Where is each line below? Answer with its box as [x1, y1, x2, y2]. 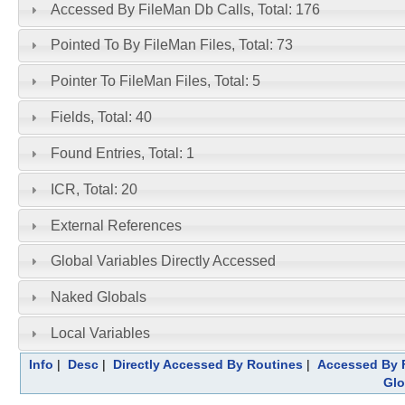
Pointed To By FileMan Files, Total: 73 [50, 37, 293, 53]
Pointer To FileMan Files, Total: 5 [50, 73, 260, 89]
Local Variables [50, 325, 150, 341]
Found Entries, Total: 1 [50, 145, 194, 161]
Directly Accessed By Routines [112, 356, 303, 372]
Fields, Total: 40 [50, 109, 152, 126]
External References [50, 217, 182, 233]
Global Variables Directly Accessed [50, 253, 276, 269]
